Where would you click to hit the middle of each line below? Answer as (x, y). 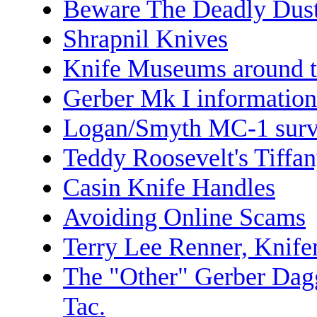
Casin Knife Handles (169, 188)
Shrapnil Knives (145, 39)
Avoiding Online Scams (184, 217)
